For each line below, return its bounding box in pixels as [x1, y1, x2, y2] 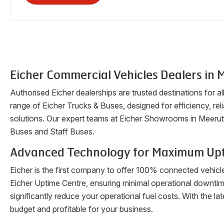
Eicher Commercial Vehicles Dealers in [10, 68, 217, 82]
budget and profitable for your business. [10, 204, 153, 214]
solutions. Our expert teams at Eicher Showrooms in [10, 113, 198, 123]
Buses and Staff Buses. [10, 126, 94, 136]
